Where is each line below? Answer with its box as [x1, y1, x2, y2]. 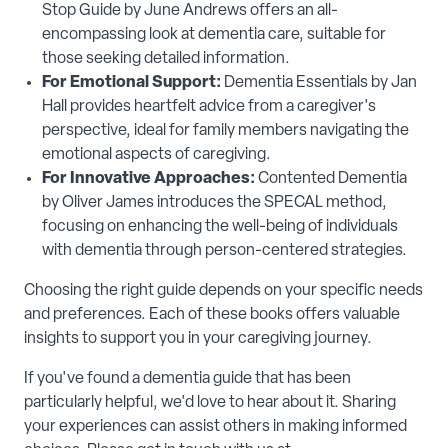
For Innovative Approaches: [42, 171, 258, 188]
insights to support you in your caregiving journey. [24, 331, 372, 348]
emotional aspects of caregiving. [42, 147, 271, 164]
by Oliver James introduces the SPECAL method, [42, 195, 387, 212]
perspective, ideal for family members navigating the [42, 123, 409, 140]
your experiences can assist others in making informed [24, 419, 407, 436]
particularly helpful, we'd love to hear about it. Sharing [24, 395, 396, 412]
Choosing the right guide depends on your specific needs [24, 283, 423, 300]
